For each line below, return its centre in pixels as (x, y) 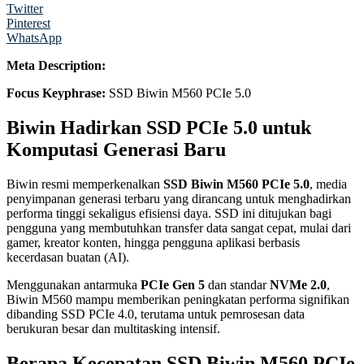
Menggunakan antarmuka (74, 284)
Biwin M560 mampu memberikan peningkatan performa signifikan (178, 299)
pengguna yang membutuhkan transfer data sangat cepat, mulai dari (179, 227)
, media (328, 184)
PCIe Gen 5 (173, 284)
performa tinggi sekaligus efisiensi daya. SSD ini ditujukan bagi (169, 213)
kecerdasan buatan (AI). (68, 257)
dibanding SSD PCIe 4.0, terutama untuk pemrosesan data (156, 314)
